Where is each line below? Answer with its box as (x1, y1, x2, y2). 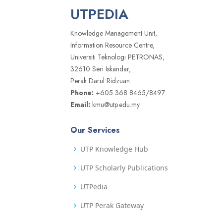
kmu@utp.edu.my (90, 100, 140, 110)
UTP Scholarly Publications (80, 163, 168, 173)
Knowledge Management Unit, (70, 28, 157, 39)
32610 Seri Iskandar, (70, 64, 131, 74)
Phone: (70, 88, 94, 98)
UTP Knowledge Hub (80, 144, 148, 154)
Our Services (70, 124, 120, 136)
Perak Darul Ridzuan (70, 76, 130, 86)
